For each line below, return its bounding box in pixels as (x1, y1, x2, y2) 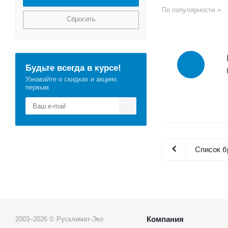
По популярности (162, 6, 215, 14)
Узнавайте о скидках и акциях (25, 75, 117, 83)
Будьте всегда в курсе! (25, 63, 121, 73)
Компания (147, 215, 184, 223)
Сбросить (66, 15, 96, 23)
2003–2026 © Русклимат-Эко (15, 215, 103, 223)
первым (25, 83, 49, 91)
